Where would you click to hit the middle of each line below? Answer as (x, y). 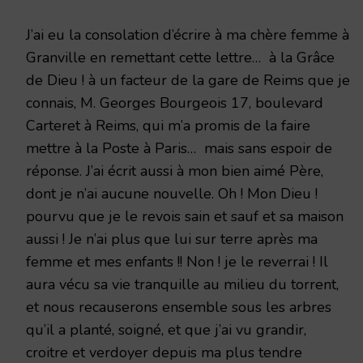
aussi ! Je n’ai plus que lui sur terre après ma (172, 239)
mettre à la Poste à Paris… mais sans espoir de (179, 148)
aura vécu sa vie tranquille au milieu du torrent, (182, 284)
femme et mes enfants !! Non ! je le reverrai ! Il (177, 261)
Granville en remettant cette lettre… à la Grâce (180, 57)
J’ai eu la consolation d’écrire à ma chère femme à (188, 34)
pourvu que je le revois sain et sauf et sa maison (185, 216)
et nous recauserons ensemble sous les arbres (179, 307)
